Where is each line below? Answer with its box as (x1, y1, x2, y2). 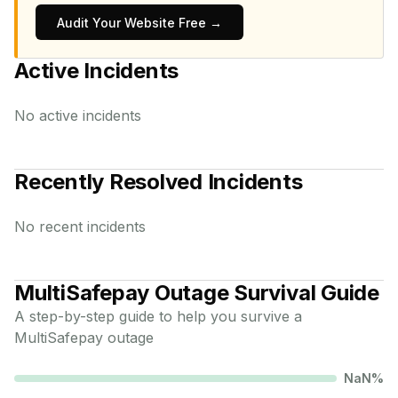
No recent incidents (14, 218, 146, 235)
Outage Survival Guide (149, 280, 379, 306)
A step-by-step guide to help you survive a (14, 307, 302, 325)
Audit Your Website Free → (57, 15, 222, 30)
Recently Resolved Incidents (14, 169, 303, 195)
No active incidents (14, 107, 141, 124)
